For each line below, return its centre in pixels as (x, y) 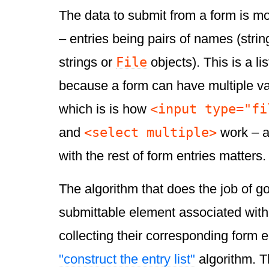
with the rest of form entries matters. (162, 156)
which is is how (104, 109)
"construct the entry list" (127, 259)
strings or (87, 62)
